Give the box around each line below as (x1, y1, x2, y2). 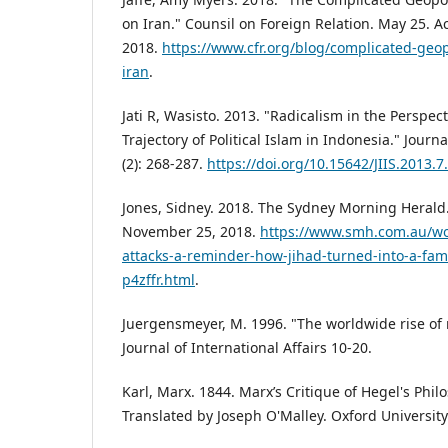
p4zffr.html (122, 270, 195, 290)
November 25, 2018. (122, 222, 260, 242)
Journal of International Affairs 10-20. (122, 338, 372, 358)
